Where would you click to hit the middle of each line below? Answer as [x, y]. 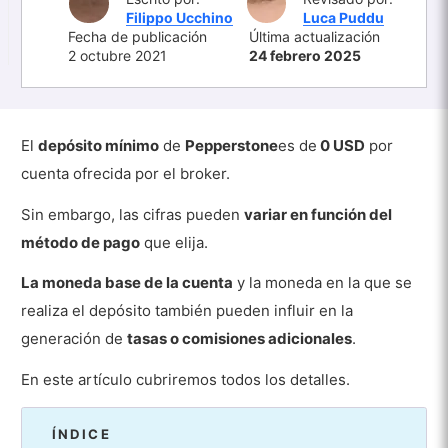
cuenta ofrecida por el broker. [126, 173]
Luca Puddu [343, 17]
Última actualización [314, 36]
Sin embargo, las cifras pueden [133, 214]
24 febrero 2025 [305, 55]
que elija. [174, 242]
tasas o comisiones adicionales [240, 339]
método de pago [81, 242]
